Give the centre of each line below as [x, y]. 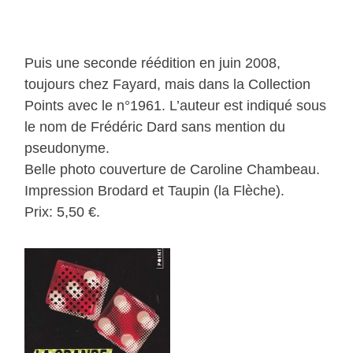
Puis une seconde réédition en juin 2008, [153, 63]
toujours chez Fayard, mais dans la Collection [168, 85]
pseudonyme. [67, 149]
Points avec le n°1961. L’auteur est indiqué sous [176, 106]
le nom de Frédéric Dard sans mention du [155, 127]
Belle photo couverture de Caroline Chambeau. [173, 170]
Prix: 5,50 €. [63, 212]
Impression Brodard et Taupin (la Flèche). [155, 191]
